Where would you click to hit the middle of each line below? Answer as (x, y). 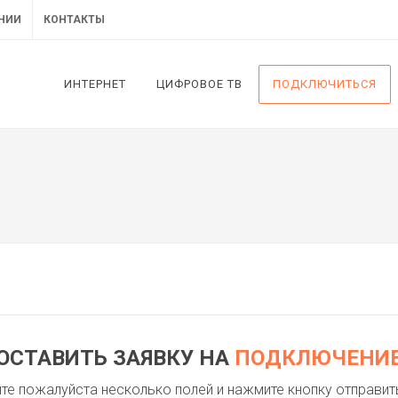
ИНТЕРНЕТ (95, 84)
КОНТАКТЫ (74, 20)
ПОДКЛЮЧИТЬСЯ (325, 84)
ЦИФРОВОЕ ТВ (199, 84)
